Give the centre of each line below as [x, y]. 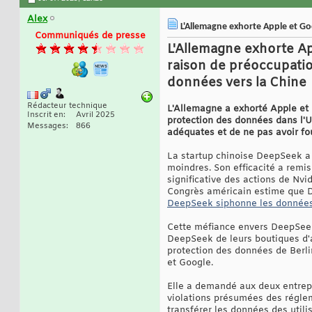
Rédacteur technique [67, 106]
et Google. [190, 263]
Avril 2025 [95, 115]
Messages [47, 126]
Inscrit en [45, 115]
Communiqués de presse [90, 36]
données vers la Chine [237, 83]
